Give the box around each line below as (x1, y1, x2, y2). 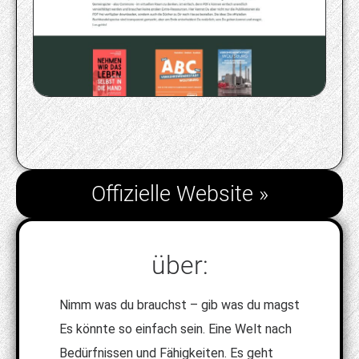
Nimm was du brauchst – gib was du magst (59, 296, 300, 313)
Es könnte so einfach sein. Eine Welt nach (59, 321, 292, 337)
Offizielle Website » (91, 180, 268, 207)
